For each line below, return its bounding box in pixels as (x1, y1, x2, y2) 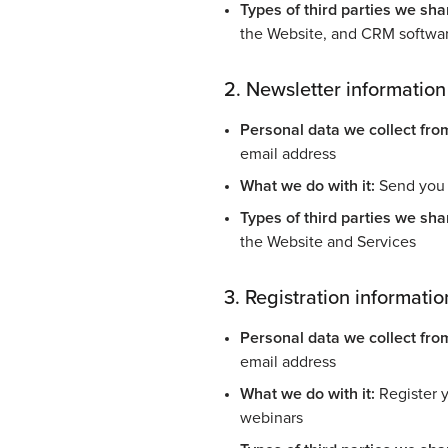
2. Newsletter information (224, 77, 446, 102)
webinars (240, 409, 303, 426)
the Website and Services (240, 233, 416, 250)
